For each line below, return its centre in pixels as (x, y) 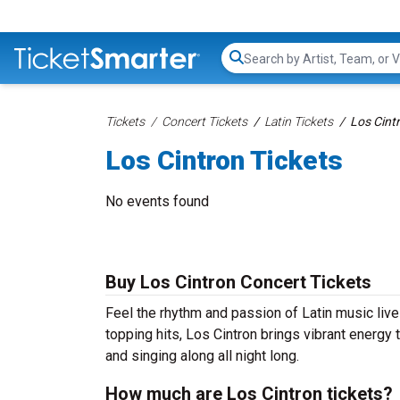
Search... (268, 67)
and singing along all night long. (202, 356)
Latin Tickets (299, 121)
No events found (157, 201)
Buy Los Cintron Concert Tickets (238, 282)
